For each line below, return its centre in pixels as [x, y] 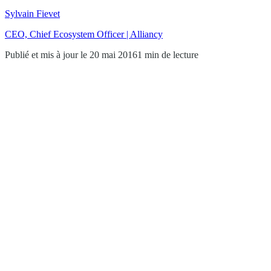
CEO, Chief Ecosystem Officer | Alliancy [84, 34]
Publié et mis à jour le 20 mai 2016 [71, 54]
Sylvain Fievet [32, 13]
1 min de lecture [168, 54]
